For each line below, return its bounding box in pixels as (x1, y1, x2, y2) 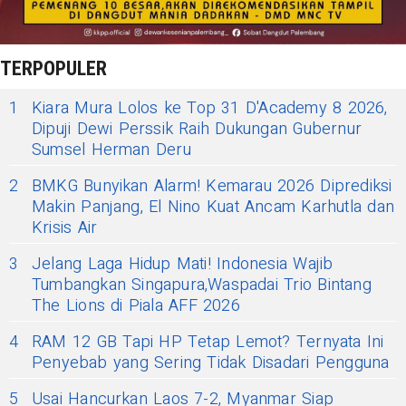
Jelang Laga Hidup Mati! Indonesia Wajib (32, 251, 333, 276)
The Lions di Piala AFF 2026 (32, 293, 240, 318)
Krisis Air (32, 215, 98, 240)
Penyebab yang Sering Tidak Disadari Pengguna (32, 350, 390, 375)
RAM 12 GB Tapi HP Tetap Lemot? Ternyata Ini (32, 329, 384, 354)
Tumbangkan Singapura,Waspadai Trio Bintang (32, 272, 372, 297)
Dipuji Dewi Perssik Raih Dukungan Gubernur (32, 116, 362, 141)
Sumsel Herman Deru (32, 137, 191, 162)
